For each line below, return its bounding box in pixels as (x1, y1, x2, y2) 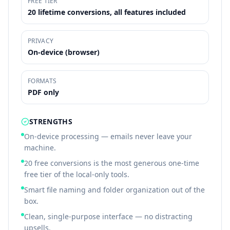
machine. (24, 143, 56, 152)
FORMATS (28, 76, 57, 85)
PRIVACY (28, 36, 54, 45)
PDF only (28, 87, 59, 97)
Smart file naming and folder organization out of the (24, 185, 205, 195)
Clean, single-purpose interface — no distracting (24, 212, 193, 221)
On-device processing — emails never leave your (24, 131, 192, 141)
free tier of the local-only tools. (24, 169, 129, 179)
